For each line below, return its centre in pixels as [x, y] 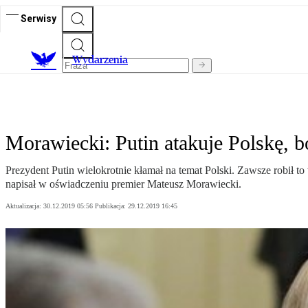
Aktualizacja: [24, 206]
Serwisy [38, 18]
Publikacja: [111, 206]
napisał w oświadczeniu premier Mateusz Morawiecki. [123, 184]
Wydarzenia [100, 60]
